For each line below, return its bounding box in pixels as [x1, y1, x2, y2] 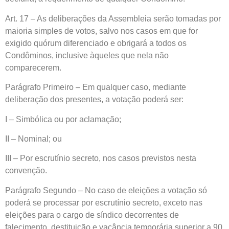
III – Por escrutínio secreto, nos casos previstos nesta [5, 154, 196, 163]
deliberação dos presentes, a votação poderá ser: [5, 95, 184, 104]
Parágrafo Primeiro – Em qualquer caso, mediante [5, 83, 186, 92]
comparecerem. [5, 63, 61, 72]
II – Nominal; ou [5, 134, 62, 143]
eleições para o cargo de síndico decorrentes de [5, 210, 179, 219]
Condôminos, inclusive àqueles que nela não [5, 51, 169, 60]
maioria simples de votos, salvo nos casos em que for [5, 26, 198, 35]
